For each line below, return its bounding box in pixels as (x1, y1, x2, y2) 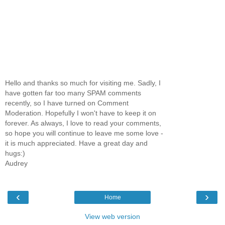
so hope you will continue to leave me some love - (5, 129, 163, 138)
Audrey (5, 159, 28, 168)
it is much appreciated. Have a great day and (5, 139, 148, 148)
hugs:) (5, 149, 25, 158)
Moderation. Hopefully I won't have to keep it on (5, 109, 156, 118)
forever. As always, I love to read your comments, (5, 119, 161, 128)
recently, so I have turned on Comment (5, 99, 129, 107)
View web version (85, 212, 140, 220)
